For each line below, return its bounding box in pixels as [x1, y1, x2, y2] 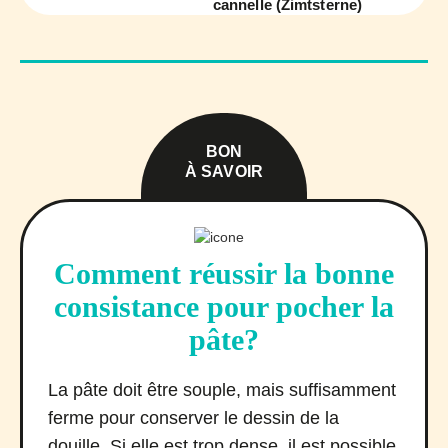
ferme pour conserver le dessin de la [48, 408, 339, 429]
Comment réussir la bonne [54, 257, 394, 291]
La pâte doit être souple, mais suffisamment [48, 380, 396, 401]
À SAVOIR [185, 163, 263, 181]
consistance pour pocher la [54, 290, 394, 324]
